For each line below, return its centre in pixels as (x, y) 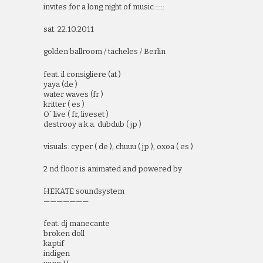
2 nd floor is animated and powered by (113, 168)
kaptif (54, 244)
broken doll (64, 234)
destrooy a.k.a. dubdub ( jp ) (92, 124)
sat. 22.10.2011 (69, 29)
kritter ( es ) (64, 104)
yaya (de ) (60, 84)
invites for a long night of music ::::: (104, 6)
